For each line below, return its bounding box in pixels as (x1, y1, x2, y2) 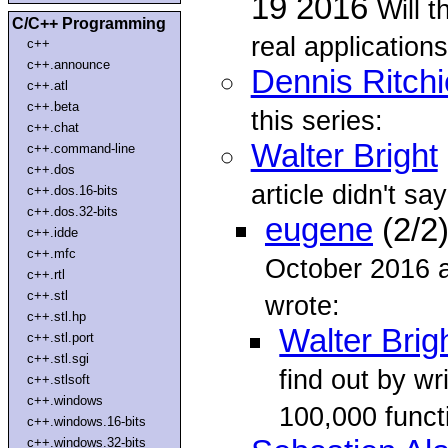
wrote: (264, 290, 340, 322)
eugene (264, 212, 373, 249)
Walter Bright (250, 138, 438, 175)
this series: (250, 105, 383, 137)
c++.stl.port (27, 329, 95, 345)
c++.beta (27, 98, 80, 114)
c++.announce (27, 56, 111, 72)
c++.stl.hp (27, 308, 87, 324)
